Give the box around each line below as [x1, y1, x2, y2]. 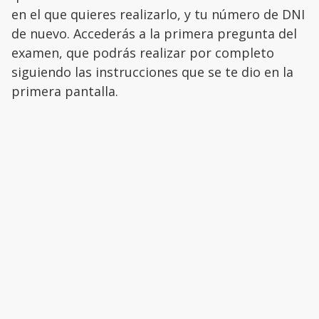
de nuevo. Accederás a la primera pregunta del [11, 25, 297, 43]
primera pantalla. [11, 83, 118, 100]
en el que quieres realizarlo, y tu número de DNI [11, 6, 305, 23]
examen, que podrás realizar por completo [11, 44, 274, 62]
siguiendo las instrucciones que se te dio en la [11, 63, 293, 81]
